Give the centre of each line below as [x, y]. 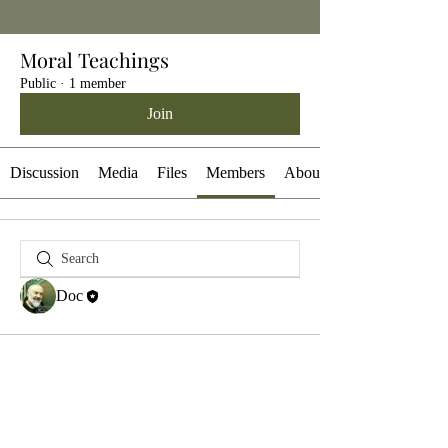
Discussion [44, 172]
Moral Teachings [94, 59]
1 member [97, 83]
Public [38, 83]
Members [236, 172]
